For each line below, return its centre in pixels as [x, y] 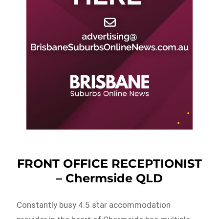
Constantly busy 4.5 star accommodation [94, 205]
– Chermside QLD [109, 178]
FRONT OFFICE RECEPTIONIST [109, 163]
